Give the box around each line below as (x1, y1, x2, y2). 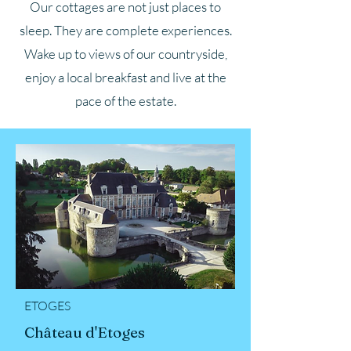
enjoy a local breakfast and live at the (24, 68, 226, 85)
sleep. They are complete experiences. (19, 21, 232, 38)
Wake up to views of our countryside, (24, 45, 227, 62)
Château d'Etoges (24, 322, 145, 342)
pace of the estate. (74, 92, 176, 109)
